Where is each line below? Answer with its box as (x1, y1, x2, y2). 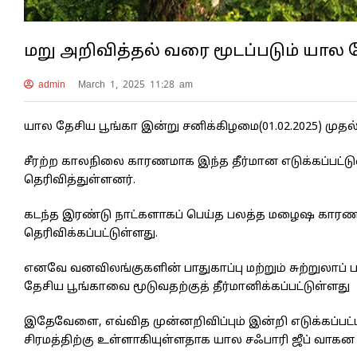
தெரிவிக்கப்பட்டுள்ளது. (24, 227, 158, 241)
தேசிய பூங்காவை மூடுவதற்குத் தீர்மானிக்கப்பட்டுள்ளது (24, 280, 350, 294)
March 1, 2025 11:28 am (77, 78, 193, 91)
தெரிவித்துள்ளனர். (24, 174, 135, 187)
